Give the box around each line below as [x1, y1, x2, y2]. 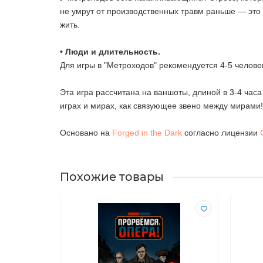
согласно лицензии [182, 128, 260, 138]
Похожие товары [60, 170, 164, 184]
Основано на [60, 128, 112, 138]
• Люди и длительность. [60, 47, 160, 57]
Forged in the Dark [112, 128, 182, 138]
